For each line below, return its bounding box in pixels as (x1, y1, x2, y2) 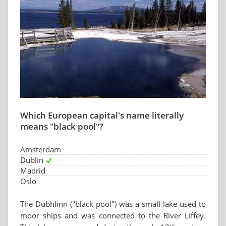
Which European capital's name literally (20, 109, 184, 121)
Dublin (20, 155, 43, 165)
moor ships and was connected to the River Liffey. (20, 210, 206, 220)
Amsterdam (20, 144, 61, 154)
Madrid (20, 165, 45, 176)
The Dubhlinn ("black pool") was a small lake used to (20, 199, 206, 209)
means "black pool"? (20, 121, 103, 132)
